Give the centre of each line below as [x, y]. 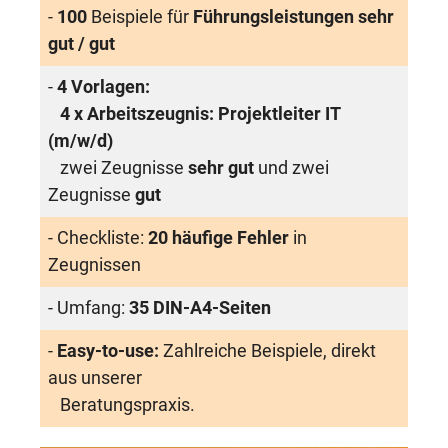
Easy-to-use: [108, 351]
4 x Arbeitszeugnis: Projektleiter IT [200, 114]
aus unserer [95, 378]
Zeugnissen [94, 265]
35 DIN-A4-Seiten [200, 308]
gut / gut [81, 44]
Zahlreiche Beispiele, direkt [267, 351]
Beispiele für [142, 17]
